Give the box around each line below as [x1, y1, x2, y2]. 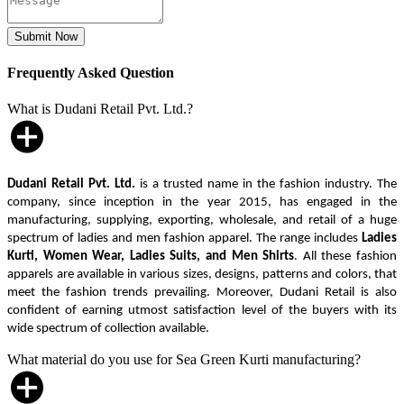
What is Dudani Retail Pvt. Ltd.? [7, 100, 193, 116]
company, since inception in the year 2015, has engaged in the [7, 195, 397, 209]
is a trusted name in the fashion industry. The [135, 177, 397, 191]
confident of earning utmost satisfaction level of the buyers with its [7, 303, 397, 317]
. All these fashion [294, 249, 398, 263]
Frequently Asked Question [7, 65, 174, 81]
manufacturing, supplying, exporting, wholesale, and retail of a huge [7, 213, 397, 227]
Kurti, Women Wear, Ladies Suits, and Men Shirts [7, 249, 295, 263]
